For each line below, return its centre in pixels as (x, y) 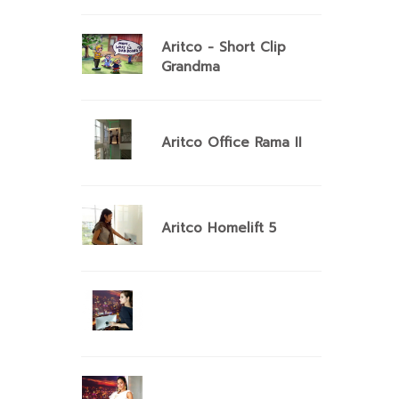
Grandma (191, 67)
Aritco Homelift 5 (219, 228)
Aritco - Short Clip (224, 47)
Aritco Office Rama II (232, 142)
